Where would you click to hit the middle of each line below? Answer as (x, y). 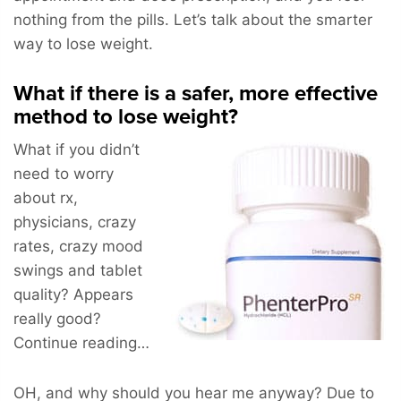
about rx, (46, 197)
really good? (57, 318)
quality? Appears (73, 294)
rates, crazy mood (78, 246)
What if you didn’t (77, 149)
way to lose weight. (83, 43)
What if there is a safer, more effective (196, 93)
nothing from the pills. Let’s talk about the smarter (193, 19)
